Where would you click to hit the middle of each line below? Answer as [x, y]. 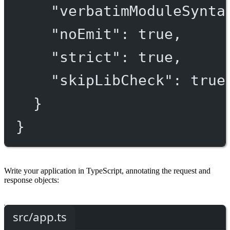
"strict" [85, 57]
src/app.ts [40, 217]
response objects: [32, 180]
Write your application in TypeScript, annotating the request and [107, 171]
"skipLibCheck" [112, 80]
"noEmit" [85, 34]
